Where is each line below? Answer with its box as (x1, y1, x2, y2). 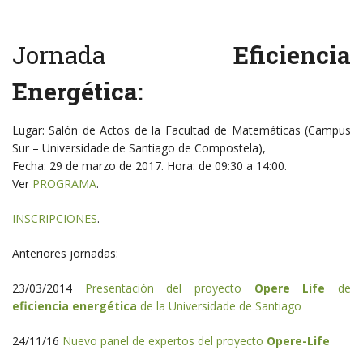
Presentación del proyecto (84, 280, 254, 296)
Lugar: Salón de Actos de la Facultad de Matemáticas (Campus (12, 122, 351, 138)
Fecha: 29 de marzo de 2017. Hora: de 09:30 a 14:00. (12, 157, 287, 173)
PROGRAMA (32, 175, 96, 191)
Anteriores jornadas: (12, 245, 118, 261)
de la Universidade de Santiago (137, 297, 301, 314)
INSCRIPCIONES (12, 210, 97, 226)
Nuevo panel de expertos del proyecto (62, 332, 267, 348)
